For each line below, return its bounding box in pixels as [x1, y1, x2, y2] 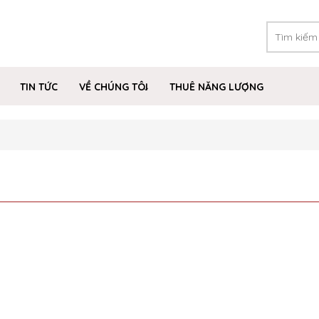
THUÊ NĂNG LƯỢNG [169, 80, 263, 93]
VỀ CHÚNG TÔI [79, 80, 148, 93]
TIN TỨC [20, 80, 58, 93]
